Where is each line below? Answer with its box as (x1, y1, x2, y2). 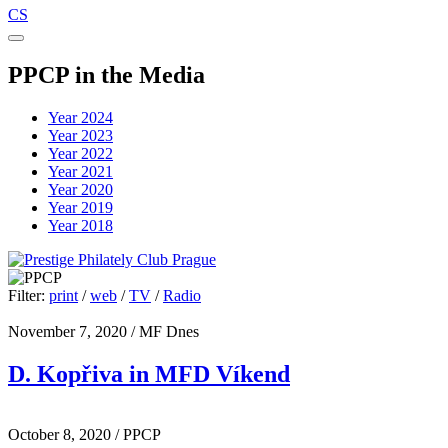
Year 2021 (48, 162, 113, 180)
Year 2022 (48, 144, 113, 162)
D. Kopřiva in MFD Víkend (8, 360, 290, 387)
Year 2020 (48, 180, 113, 198)
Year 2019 (48, 198, 113, 216)
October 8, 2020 (8, 425, 111, 443)
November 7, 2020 (8, 322, 127, 340)
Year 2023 (48, 126, 113, 144)
